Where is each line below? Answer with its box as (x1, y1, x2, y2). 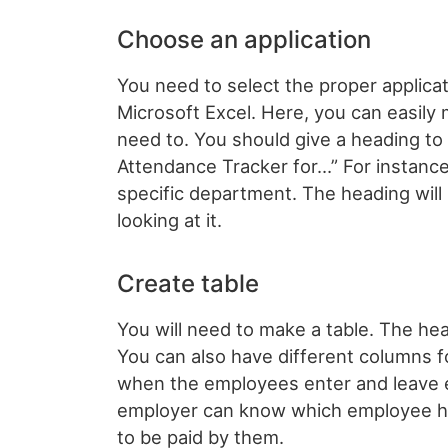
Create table (117, 269, 259, 299)
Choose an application (117, 25, 371, 55)
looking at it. (117, 209, 222, 232)
